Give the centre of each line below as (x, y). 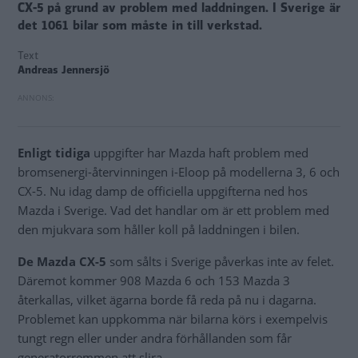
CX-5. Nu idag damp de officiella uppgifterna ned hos (163, 191)
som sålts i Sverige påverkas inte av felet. (220, 262)
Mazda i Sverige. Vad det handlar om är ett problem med (173, 211)
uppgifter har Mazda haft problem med (201, 153)
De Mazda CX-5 (62, 262)
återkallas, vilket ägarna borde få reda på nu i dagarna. (167, 300)
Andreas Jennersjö (64, 70)
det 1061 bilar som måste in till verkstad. (140, 26)
